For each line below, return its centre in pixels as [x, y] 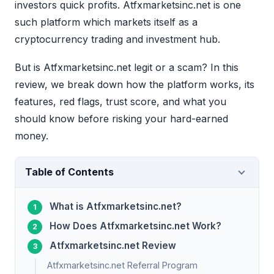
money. [31, 136]
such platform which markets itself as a [106, 22]
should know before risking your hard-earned [121, 119]
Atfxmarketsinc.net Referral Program [122, 265]
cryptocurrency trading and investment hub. [117, 39]
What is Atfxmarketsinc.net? [116, 207]
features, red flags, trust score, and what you [120, 102]
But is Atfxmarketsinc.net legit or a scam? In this [127, 68]
